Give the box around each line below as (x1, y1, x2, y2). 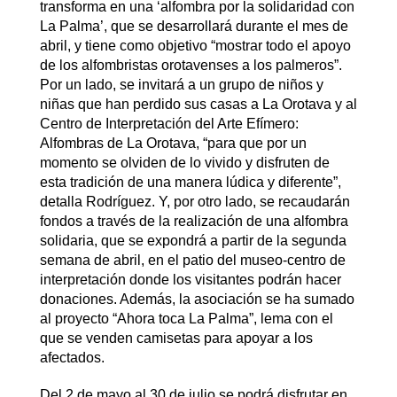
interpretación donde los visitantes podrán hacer (39, 272, 341, 288)
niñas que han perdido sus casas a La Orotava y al (39, 97, 357, 113)
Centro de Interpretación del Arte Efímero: (39, 116, 299, 132)
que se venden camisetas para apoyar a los (39, 331, 313, 346)
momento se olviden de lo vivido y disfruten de (39, 155, 330, 171)
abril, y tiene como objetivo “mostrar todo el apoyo (39, 38, 351, 54)
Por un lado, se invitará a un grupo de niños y (39, 77, 323, 93)
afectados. (39, 350, 105, 366)
